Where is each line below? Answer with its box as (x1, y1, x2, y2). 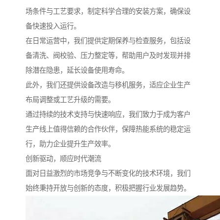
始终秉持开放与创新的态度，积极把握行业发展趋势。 (26, 184, 191, 192)
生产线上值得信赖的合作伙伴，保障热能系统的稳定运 (26, 125, 191, 133)
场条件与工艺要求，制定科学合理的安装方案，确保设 (26, 7, 191, 15)
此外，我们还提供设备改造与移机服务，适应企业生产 (26, 81, 191, 89)
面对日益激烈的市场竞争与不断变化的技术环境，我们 (26, 169, 191, 177)
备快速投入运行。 (26, 22, 81, 30)
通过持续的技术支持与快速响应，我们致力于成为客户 (26, 110, 191, 118)
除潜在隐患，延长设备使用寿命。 (26, 66, 129, 74)
